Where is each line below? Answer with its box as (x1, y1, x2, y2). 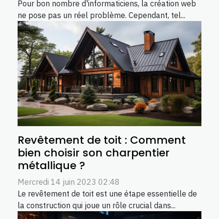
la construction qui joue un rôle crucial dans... (18, 200, 175, 210)
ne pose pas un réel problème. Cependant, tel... (18, 10, 185, 21)
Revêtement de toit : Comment (18, 132, 186, 148)
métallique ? (18, 157, 85, 173)
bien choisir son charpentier (18, 145, 170, 160)
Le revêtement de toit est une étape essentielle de (18, 188, 197, 198)
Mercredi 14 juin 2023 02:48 (18, 176, 120, 187)
